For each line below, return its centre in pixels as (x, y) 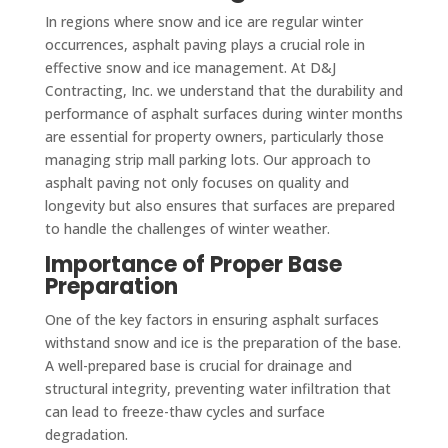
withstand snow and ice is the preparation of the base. (222, 342)
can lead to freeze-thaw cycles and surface (184, 411)
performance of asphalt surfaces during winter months (223, 113)
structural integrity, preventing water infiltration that (217, 388)
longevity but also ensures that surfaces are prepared (219, 205)
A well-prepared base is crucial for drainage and (198, 365)
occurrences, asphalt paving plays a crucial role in (204, 44)
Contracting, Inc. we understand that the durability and (223, 90)
